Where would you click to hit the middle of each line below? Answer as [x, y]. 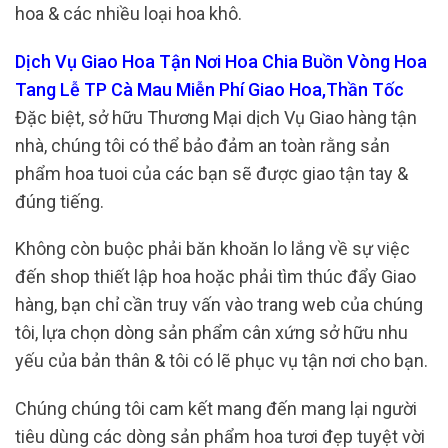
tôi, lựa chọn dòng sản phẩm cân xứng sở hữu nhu [211, 333]
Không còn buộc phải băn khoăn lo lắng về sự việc [212, 249]
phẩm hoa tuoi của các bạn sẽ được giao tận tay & [211, 173]
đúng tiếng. [59, 201]
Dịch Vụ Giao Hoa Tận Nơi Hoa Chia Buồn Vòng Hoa [221, 61]
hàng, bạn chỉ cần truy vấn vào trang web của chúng [219, 305]
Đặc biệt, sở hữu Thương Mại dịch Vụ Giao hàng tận [216, 117]
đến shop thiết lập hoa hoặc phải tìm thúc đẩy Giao [215, 277]
